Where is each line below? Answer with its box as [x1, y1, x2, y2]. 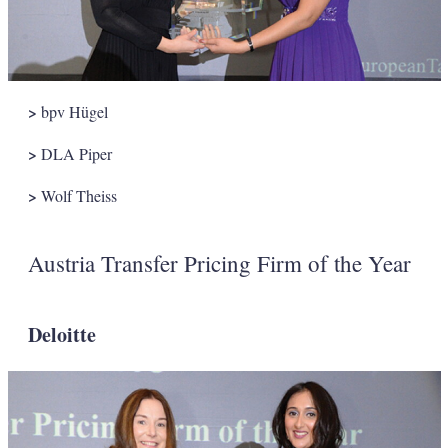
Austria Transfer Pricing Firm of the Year [27, 247, 411, 278]
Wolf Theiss [36, 184, 117, 206]
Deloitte [27, 319, 96, 349]
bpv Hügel [36, 100, 108, 122]
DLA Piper [36, 142, 112, 164]
